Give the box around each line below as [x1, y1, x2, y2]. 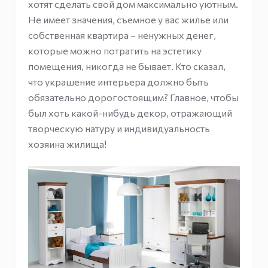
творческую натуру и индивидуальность [28, 123, 210, 134]
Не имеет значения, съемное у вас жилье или [28, 14, 229, 25]
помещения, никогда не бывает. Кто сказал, [28, 60, 226, 72]
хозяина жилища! [28, 138, 106, 150]
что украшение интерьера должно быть [28, 76, 209, 87]
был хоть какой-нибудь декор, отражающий [28, 107, 232, 118]
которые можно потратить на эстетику [28, 45, 202, 56]
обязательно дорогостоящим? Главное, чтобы [28, 92, 239, 103]
